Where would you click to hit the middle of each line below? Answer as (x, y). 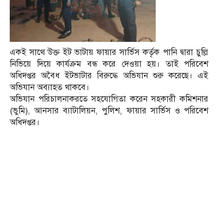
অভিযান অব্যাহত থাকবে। (50, 88)
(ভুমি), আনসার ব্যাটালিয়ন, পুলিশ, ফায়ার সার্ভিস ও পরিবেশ (109, 111)
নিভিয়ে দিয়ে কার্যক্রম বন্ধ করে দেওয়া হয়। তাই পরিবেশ (109, 64)
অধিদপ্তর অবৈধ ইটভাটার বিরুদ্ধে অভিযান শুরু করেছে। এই (109, 76)
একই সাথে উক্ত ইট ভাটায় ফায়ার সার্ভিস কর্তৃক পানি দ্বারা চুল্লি (109, 53)
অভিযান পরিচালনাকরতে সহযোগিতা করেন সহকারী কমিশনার (109, 99)
